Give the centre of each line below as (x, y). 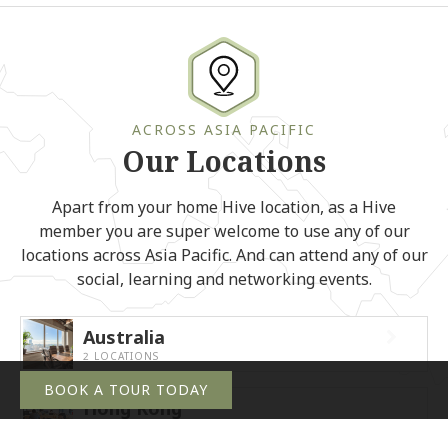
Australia (124, 337)
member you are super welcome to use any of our (224, 230)
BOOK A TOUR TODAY (126, 389)
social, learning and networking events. (224, 278)
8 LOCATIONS (121, 427)
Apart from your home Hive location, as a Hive (224, 206)
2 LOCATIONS (121, 356)
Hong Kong (132, 408)
